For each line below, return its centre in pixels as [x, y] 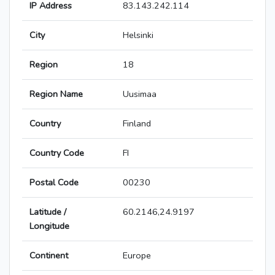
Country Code [57, 153]
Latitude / [48, 212]
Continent [49, 256]
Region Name [56, 94]
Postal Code [54, 183]
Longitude [49, 226]
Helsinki [138, 35]
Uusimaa [140, 94]
